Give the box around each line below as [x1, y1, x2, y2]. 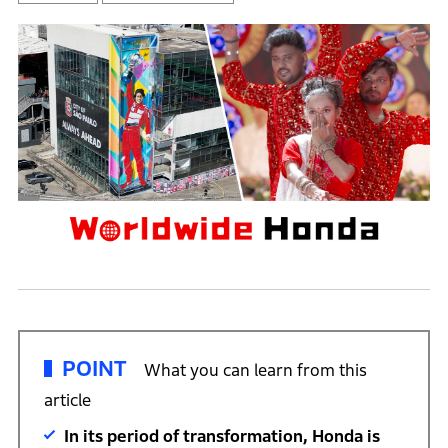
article [43, 390, 91, 410]
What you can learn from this [143, 360, 367, 380]
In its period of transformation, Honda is [63, 426, 380, 446]
